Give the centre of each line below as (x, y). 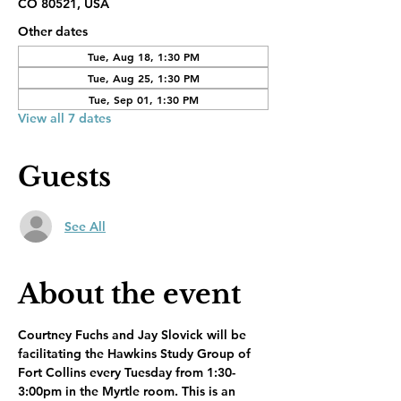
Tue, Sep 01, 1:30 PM (143, 99)
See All (85, 226)
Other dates (53, 31)
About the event (129, 294)
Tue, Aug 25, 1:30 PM (143, 78)
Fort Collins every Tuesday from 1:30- (127, 372)
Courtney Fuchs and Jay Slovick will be (134, 335)
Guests (64, 177)
